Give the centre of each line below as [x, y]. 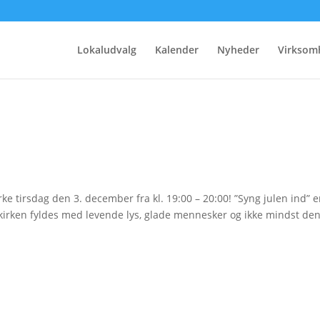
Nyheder [238, 50]
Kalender [177, 50]
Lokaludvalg [107, 50]
